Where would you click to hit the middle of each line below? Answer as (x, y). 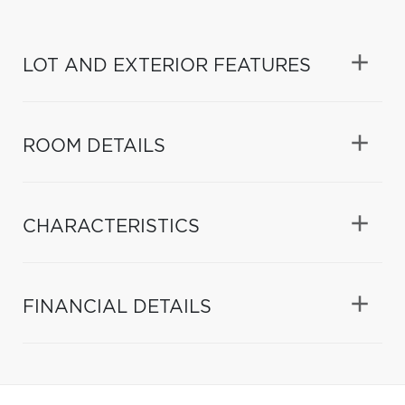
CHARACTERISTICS (111, 226)
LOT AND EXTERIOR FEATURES (167, 66)
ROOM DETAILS (94, 146)
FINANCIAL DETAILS (117, 307)
